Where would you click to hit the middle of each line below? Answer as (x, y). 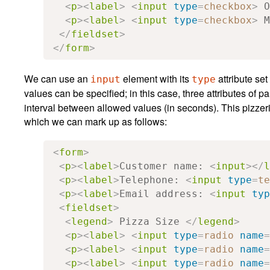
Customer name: (165, 166)
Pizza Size (149, 221)
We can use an (57, 78)
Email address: (165, 193)
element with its (156, 78)
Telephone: (152, 180)
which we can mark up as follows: (96, 121)
